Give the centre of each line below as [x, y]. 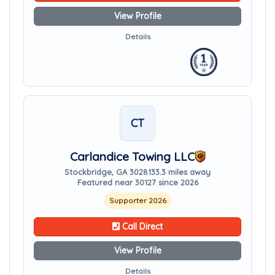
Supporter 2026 [137, 200]
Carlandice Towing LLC [132, 157]
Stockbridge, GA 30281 [108, 172]
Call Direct [141, 227]
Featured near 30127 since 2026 [137, 182]
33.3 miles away [181, 172]
